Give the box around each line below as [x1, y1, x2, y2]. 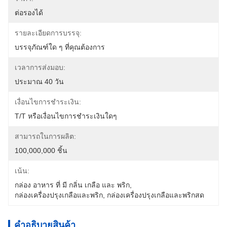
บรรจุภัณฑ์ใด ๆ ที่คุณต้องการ [15, 43, 105, 51]
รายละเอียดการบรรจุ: [15, 29, 82, 37]
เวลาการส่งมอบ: [15, 63, 65, 71]
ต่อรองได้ [15, 9, 43, 17]
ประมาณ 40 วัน [15, 78, 64, 86]
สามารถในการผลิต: [15, 132, 76, 140]
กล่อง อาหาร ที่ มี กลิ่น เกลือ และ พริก [15, 181, 130, 189]
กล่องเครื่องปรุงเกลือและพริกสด [107, 191, 204, 199]
